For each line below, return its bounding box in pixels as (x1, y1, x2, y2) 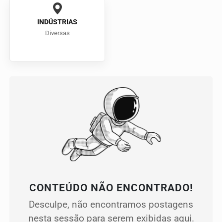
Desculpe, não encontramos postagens (29, 199, 193, 211)
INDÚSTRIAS (37, 18, 77, 27)
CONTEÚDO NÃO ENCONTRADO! (29, 182, 193, 194)
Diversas (45, 29, 70, 37)
